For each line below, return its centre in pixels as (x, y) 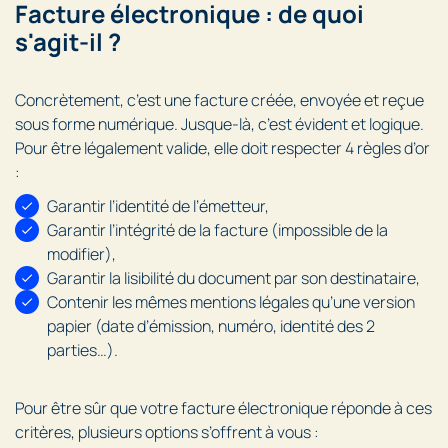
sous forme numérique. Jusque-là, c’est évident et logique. (219, 124)
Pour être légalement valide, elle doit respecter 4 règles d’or (222, 148)
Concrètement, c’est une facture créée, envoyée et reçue (219, 100)
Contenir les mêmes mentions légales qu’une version (231, 302)
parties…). (82, 350)
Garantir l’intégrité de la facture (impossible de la (217, 230)
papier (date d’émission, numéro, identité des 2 (211, 326)
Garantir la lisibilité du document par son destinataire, (233, 278)
